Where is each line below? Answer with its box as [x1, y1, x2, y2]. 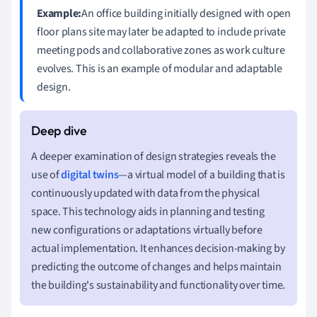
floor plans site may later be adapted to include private [37, 23, 286, 40]
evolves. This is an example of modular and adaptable [37, 60, 282, 76]
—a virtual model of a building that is [118, 166, 285, 183]
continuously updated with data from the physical [31, 185, 260, 201]
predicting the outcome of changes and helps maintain [31, 258, 282, 275]
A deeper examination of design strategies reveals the [31, 148, 276, 164]
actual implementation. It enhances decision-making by [31, 240, 285, 256]
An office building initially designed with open [81, 5, 291, 21]
